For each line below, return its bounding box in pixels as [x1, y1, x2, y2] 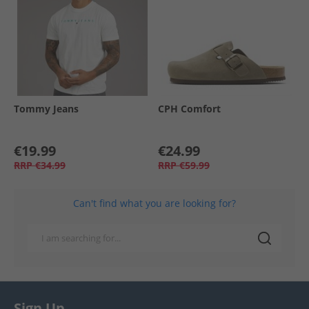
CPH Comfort [158, 102, 221, 116]
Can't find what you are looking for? [73, 197, 236, 210]
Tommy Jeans [14, 102, 79, 116]
